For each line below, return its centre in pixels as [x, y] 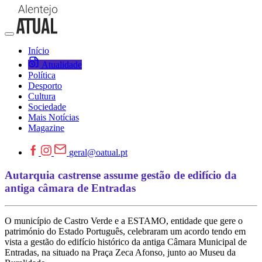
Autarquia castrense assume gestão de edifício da [121, 175]
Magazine [46, 128]
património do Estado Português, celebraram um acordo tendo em [125, 232]
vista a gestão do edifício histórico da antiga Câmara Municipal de [126, 242]
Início [39, 51]
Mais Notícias [54, 117]
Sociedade [47, 107]
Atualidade [62, 65]
